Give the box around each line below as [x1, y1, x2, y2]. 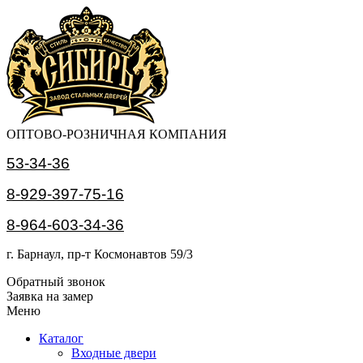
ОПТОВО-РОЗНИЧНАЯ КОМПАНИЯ [6, 127, 227, 141]
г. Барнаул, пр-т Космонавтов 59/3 [6, 247, 193, 261]
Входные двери [71, 346, 156, 360]
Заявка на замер [6, 289, 93, 303]
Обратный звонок [6, 275, 105, 288]
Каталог [39, 331, 83, 345]
